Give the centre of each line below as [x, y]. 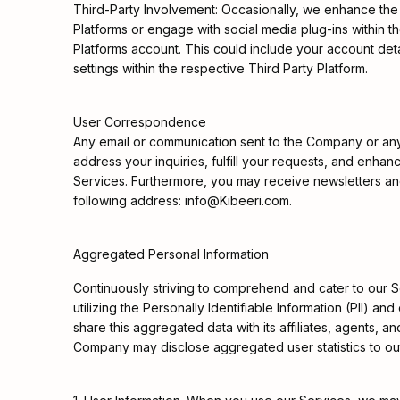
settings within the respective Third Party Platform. [221, 68]
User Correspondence [140, 122]
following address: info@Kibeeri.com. [183, 200]
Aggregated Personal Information [171, 254]
